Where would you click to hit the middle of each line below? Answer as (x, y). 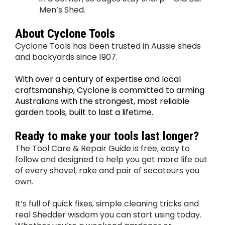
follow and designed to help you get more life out (111, 160)
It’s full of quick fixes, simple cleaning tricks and (107, 204)
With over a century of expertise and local (98, 79)
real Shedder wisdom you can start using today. (108, 215)
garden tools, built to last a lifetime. (85, 113)
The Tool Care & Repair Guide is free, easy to (102, 149)
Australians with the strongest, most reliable (102, 101)
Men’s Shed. (62, 10)
